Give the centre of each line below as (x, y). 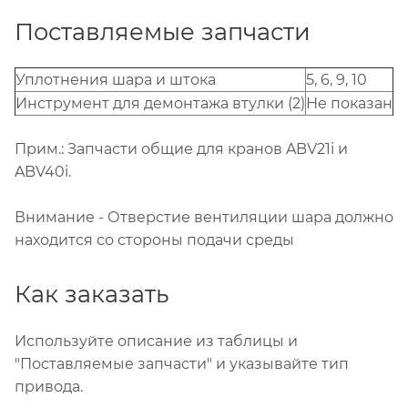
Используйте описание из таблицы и (156, 342)
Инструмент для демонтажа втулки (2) (160, 104)
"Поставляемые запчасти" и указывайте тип (182, 364)
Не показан (349, 104)
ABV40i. (45, 172)
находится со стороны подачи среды (156, 240)
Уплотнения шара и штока (116, 80)
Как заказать (92, 294)
